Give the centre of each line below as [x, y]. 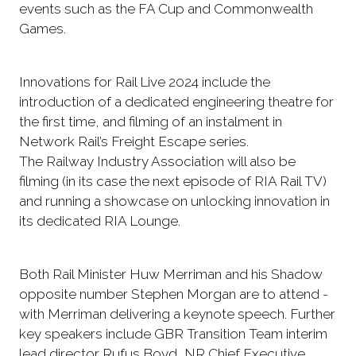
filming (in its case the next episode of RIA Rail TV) [173, 181]
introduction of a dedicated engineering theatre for [176, 101]
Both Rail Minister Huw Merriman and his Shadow [171, 274]
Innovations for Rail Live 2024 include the [145, 81]
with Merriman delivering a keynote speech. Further [177, 313]
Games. [43, 28]
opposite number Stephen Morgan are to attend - [174, 294]
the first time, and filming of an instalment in [151, 121]
